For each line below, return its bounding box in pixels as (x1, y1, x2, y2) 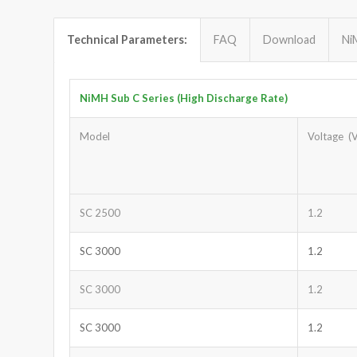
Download (263, 32, 316, 46)
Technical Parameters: (67, 32, 187, 46)
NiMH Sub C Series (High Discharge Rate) (80, 91, 288, 104)
